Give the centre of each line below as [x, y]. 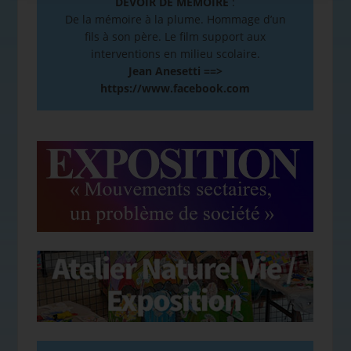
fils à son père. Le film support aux [175, 36]
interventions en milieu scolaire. [175, 53]
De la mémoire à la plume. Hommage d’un [175, 19]
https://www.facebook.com [175, 88]
